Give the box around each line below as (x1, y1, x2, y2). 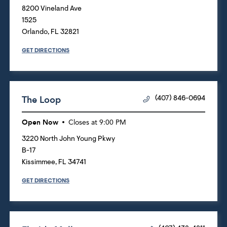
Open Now (22, 117, 58, 127)
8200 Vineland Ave (22, 5, 82, 13)
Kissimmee (22, 159, 55, 166)
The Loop (22, 93, 61, 106)
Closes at (68, 119, 97, 126)
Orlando (22, 28, 48, 36)
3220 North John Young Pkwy (22, 135, 115, 143)
